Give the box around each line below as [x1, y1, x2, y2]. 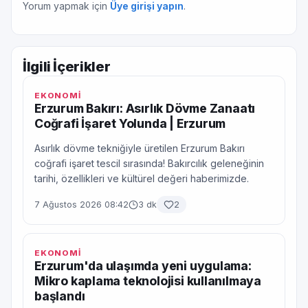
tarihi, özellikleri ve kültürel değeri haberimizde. [34, 173, 249, 184]
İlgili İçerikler [23, 58, 111, 75]
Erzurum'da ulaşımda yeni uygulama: [34, 258, 252, 273]
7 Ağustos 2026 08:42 [34, 199, 129, 210]
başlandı [34, 289, 85, 303]
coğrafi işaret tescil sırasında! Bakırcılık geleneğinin [34, 157, 264, 169]
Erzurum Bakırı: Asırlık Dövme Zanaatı [34, 101, 256, 115]
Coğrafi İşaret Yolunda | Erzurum [34, 116, 226, 131]
